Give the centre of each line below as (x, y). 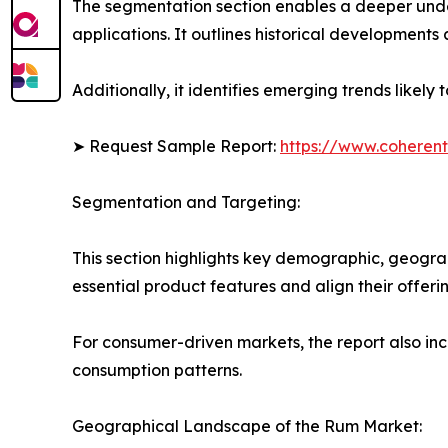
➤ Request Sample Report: (176, 146)
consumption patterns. (157, 370)
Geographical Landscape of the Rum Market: (247, 426)
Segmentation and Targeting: (186, 202)
